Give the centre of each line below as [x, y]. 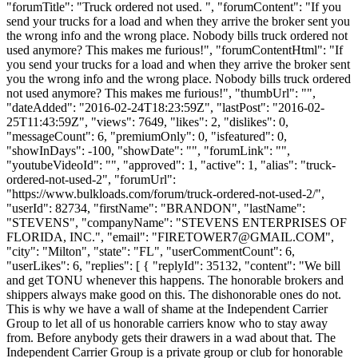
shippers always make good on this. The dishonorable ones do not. [174, 294]
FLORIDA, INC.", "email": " [82, 237]
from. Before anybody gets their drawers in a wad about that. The [171, 337]
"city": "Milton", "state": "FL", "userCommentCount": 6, [151, 251]
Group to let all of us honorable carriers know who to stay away [167, 323]
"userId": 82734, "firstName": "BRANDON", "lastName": [156, 208]
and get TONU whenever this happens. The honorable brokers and [175, 280]
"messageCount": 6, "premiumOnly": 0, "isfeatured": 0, [147, 136]
